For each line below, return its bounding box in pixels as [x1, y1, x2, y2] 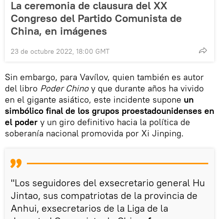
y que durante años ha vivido [88, 82, 204, 94]
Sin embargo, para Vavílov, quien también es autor [5, 71, 204, 83]
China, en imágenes [11, 23, 107, 38]
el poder [5, 116, 38, 128]
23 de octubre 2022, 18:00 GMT [11, 46, 109, 56]
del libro [5, 82, 40, 94]
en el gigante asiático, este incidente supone [5, 93, 184, 105]
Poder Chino [40, 82, 88, 94]
